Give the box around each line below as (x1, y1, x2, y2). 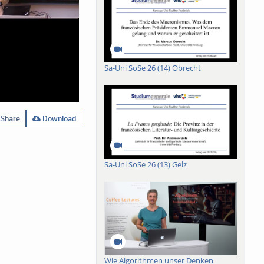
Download (41, 113, 76, 124)
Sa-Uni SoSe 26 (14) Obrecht (104, 62, 202, 74)
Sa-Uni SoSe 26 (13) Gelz (104, 159, 187, 170)
